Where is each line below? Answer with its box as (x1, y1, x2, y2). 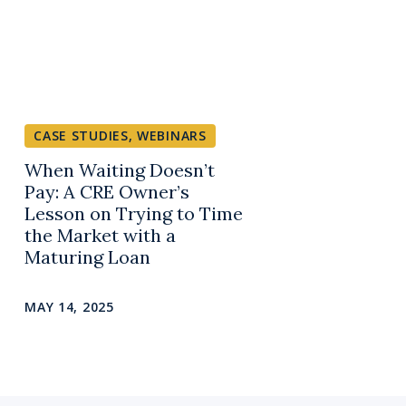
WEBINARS (137, 127, 207, 145)
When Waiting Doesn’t (24, 159, 216, 182)
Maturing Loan (24, 246, 151, 269)
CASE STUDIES (34, 127, 129, 145)
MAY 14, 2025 (24, 298, 114, 316)
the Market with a (24, 224, 177, 247)
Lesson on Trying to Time (24, 202, 244, 226)
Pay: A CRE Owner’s (24, 180, 190, 204)
